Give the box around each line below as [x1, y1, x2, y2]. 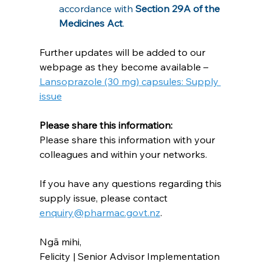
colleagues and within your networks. [39, 148, 207, 160]
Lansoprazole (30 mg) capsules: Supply [39, 75, 221, 87]
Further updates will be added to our [39, 46, 208, 58]
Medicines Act [58, 16, 123, 29]
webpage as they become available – [39, 60, 211, 73]
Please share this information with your [39, 133, 217, 146]
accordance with [58, 2, 135, 15]
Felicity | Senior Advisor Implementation [39, 250, 220, 262]
